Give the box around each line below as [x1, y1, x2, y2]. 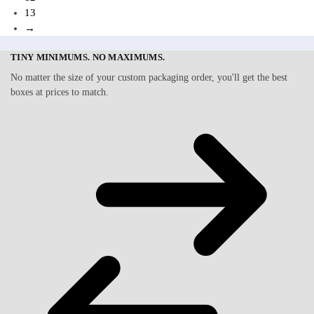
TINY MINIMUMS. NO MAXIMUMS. [11, 52, 165, 63]
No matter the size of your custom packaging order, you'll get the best [11, 71, 287, 83]
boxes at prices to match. [11, 86, 109, 97]
